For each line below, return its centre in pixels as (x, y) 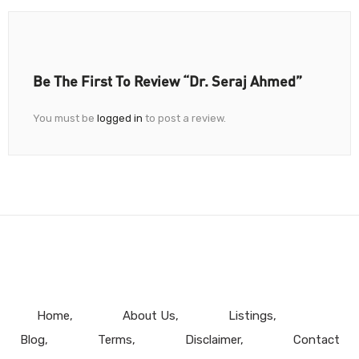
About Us (149, 316)
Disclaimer (212, 340)
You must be (65, 119)
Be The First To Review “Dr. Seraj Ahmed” (167, 81)
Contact (316, 340)
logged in (120, 119)
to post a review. (184, 119)
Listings (250, 316)
